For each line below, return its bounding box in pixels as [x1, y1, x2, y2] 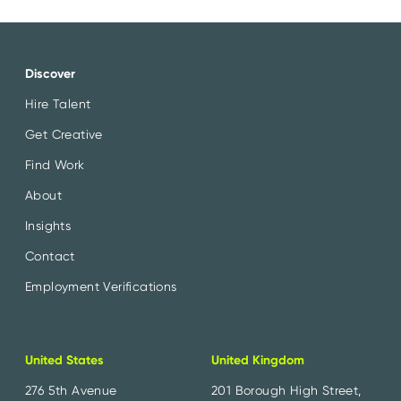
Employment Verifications [25, 279, 177, 294]
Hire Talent [25, 97, 91, 112]
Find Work [25, 158, 85, 173]
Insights [25, 218, 72, 234]
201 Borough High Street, [211, 383, 362, 398]
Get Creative [25, 127, 103, 142]
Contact [25, 249, 75, 264]
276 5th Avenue [25, 383, 117, 398]
